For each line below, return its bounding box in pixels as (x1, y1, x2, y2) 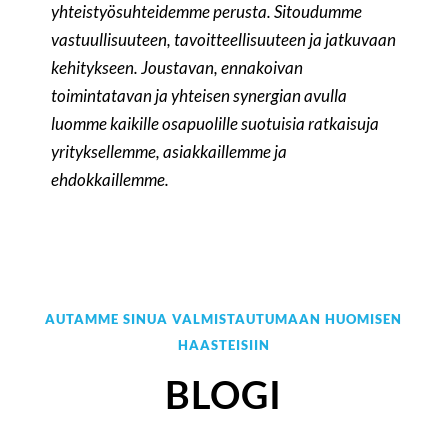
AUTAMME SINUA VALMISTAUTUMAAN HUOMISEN (45, 311, 403, 328)
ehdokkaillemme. (51, 169, 170, 191)
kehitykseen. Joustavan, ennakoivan (51, 57, 304, 79)
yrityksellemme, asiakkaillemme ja (51, 141, 288, 163)
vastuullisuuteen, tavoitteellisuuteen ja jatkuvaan (51, 29, 397, 51)
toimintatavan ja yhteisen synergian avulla (51, 85, 348, 107)
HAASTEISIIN (177, 337, 270, 354)
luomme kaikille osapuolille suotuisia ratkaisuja (51, 113, 380, 135)
